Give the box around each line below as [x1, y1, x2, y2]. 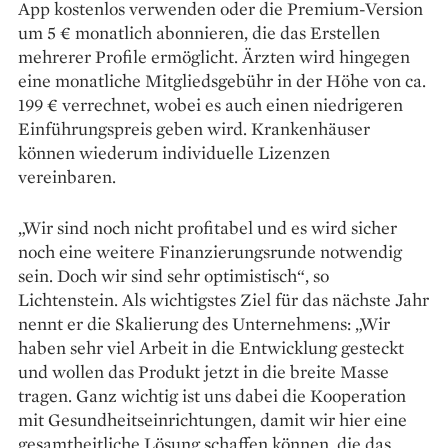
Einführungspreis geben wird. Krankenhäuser [18, 117, 370, 141]
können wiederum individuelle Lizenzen [18, 141, 330, 165]
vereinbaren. [18, 165, 116, 189]
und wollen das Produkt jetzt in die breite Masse [18, 360, 389, 384]
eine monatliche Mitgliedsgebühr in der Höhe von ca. [18, 69, 426, 93]
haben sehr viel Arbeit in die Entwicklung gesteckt [18, 336, 404, 360]
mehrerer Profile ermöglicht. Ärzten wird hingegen [18, 45, 410, 69]
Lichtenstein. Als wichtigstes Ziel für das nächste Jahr [18, 288, 429, 312]
